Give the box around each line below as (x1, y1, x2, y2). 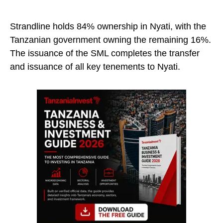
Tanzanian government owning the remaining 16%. (10, 35, 211, 45)
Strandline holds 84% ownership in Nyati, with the (10, 21, 206, 32)
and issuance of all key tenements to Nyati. (10, 62, 180, 72)
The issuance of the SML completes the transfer (10, 48, 200, 59)
